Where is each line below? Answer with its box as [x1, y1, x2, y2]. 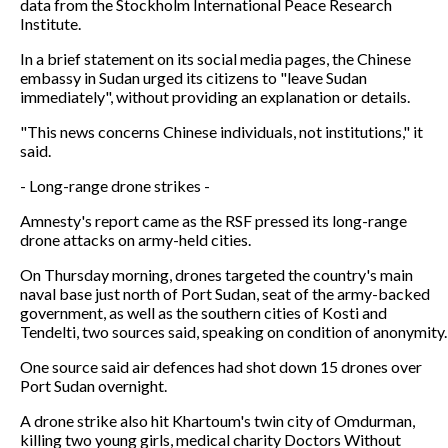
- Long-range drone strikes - [20, 176, 210, 196]
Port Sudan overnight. [20, 376, 167, 396]
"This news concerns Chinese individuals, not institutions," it [20, 122, 423, 142]
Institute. [20, 14, 81, 34]
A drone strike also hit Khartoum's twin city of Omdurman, [20, 411, 415, 431]
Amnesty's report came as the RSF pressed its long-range [20, 211, 407, 231]
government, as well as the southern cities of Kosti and [20, 303, 387, 323]
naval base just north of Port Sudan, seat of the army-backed [20, 284, 430, 304]
